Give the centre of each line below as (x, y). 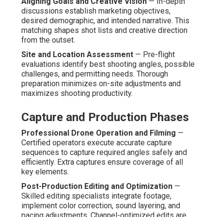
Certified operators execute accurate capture (97, 143)
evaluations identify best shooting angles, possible (108, 64)
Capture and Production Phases (105, 117)
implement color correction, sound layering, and (101, 206)
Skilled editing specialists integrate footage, (96, 196)
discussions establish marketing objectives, (96, 11)
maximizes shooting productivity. (77, 93)
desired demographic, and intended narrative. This (105, 21)
